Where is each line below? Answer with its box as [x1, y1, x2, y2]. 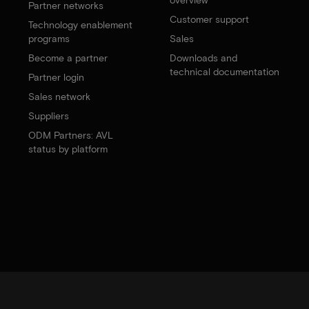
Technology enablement [28, 19, 133, 30]
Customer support [169, 13, 249, 25]
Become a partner [28, 52, 108, 63]
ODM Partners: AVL [28, 129, 114, 141]
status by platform [28, 143, 108, 154]
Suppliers [28, 110, 70, 121]
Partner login [28, 71, 85, 83]
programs [28, 32, 70, 44]
